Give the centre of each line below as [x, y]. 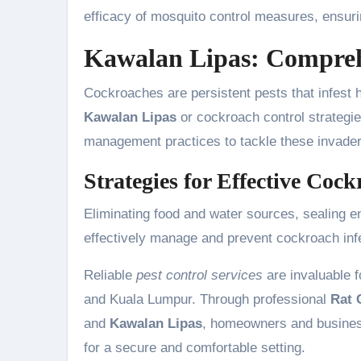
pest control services [199, 275]
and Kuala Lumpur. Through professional [207, 299]
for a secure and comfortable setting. [195, 348]
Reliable [110, 275]
